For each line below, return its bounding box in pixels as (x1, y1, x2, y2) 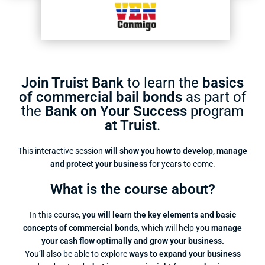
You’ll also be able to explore (24, 249, 129, 258)
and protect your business (50, 159, 147, 169)
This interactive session (18, 146, 105, 156)
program (187, 103, 244, 119)
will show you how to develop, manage (105, 146, 247, 156)
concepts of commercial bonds (23, 223, 138, 232)
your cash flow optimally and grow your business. (41, 236, 224, 245)
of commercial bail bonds (19, 89, 182, 105)
